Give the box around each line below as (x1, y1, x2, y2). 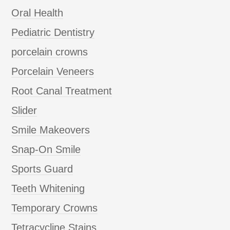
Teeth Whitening (11, 182, 85, 194)
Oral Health (11, 7, 64, 18)
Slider (11, 104, 37, 116)
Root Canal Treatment (11, 85, 112, 97)
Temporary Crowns (11, 202, 98, 214)
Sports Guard (11, 163, 73, 175)
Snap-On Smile (11, 143, 81, 155)
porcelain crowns (11, 46, 88, 57)
